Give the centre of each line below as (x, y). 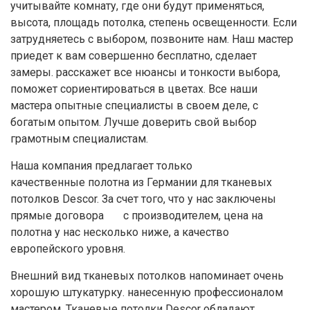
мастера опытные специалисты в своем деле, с (134, 106)
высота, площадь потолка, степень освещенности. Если (154, 23)
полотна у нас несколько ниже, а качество (120, 232)
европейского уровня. (68, 249)
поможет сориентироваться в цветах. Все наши (134, 89)
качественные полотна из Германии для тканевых (141, 183)
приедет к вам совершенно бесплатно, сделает (134, 56)
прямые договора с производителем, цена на (137, 216)
